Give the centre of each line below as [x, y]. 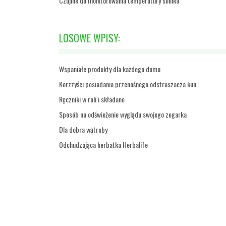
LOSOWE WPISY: [90, 38]
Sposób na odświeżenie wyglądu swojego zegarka [123, 114]
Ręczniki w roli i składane [92, 99]
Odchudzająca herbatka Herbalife [103, 145]
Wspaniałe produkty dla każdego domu [110, 69]
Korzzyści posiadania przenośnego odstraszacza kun [128, 84]
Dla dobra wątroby [83, 129]
